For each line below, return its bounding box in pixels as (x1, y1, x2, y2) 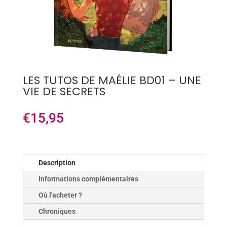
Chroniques (38, 207, 75, 216)
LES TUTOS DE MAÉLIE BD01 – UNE (22, 72, 201, 89)
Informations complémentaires (38, 175, 138, 183)
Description (38, 159, 75, 167)
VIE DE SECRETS (22, 84, 105, 100)
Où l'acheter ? (38, 191, 82, 200)
